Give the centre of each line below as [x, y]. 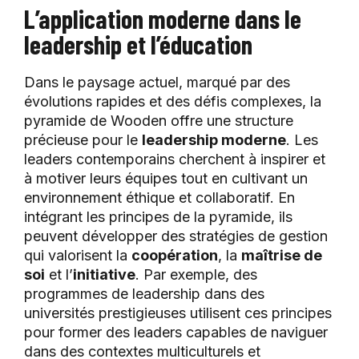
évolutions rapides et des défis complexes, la [173, 102]
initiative [104, 275]
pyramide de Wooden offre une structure [159, 121]
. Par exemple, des [196, 275]
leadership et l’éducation [138, 44]
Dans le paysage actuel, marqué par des [157, 83]
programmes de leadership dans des [144, 294]
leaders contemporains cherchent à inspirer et [175, 159]
